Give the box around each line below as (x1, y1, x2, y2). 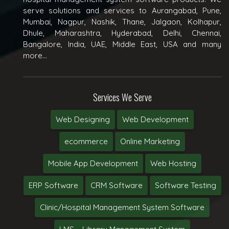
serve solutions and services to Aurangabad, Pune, (23, 5, 221, 15)
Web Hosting (150, 158, 196, 168)
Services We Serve (93, 90, 152, 104)
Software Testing (154, 180, 216, 190)
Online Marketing (120, 136, 180, 146)
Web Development (122, 114, 189, 124)
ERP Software (28, 180, 78, 190)
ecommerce (64, 136, 108, 146)
